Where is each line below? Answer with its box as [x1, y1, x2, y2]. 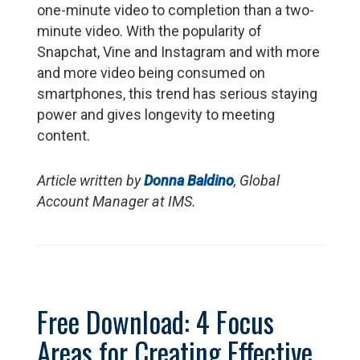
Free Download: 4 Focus [37, 301, 275, 343]
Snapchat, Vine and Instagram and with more [37, 43, 321, 61]
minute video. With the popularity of [37, 22, 263, 40]
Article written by [37, 172, 145, 190]
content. [37, 127, 91, 145]
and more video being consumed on [37, 64, 266, 82]
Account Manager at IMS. [37, 193, 197, 211]
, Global [234, 172, 280, 190]
